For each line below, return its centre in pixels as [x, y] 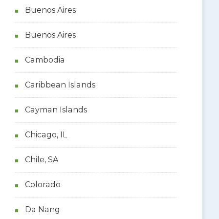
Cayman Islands [56, 109]
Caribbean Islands [60, 85]
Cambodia [45, 60]
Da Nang [42, 209]
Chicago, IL [46, 134]
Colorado [43, 184]
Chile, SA [41, 159]
